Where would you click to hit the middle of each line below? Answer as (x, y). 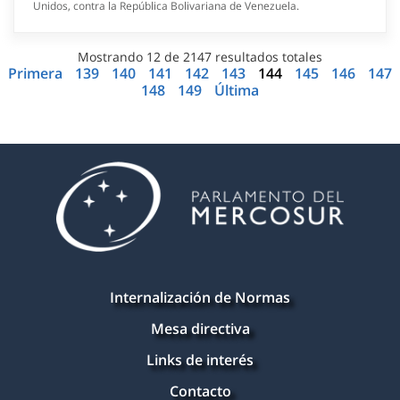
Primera (37, 74)
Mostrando (112, 57)
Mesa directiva (200, 329)
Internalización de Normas (200, 298)
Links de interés (200, 360)
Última (237, 91)
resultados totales (267, 57)
